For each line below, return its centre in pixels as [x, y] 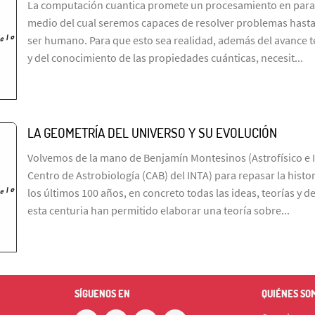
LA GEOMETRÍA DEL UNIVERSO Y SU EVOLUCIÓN [152, 133]
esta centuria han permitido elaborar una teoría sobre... [159, 211]
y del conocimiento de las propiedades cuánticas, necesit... [165, 58]
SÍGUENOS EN [102, 294]
